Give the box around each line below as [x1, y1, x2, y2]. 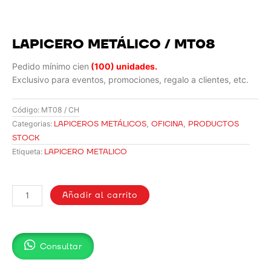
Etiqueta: [12, 146, 42, 156]
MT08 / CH [41, 105, 79, 114]
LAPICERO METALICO [44, 146, 127, 157]
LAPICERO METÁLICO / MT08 [12, 36, 215, 54]
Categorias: [12, 119, 52, 128]
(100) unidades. [89, 61, 157, 72]
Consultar [39, 240, 82, 252]
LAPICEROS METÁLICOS [54, 118, 146, 129]
